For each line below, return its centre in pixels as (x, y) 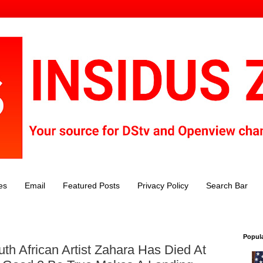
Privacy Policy (163, 186)
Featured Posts (91, 186)
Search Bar (227, 186)
